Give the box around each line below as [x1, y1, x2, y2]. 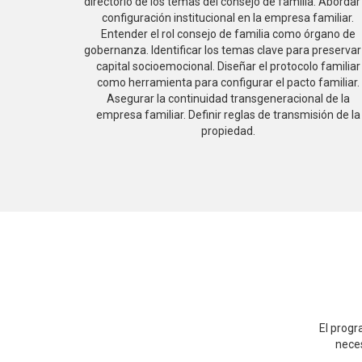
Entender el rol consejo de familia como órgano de [100, 27, 356, 40]
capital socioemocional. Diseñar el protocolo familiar [95, 60, 360, 73]
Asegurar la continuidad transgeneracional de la [106, 92, 350, 105]
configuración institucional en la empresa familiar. [102, 11, 354, 24]
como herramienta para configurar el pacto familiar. [96, 76, 360, 89]
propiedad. [200, 124, 255, 137]
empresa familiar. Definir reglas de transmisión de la [95, 108, 360, 121]
